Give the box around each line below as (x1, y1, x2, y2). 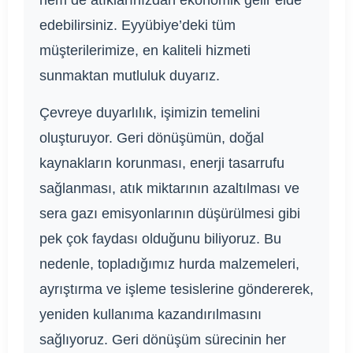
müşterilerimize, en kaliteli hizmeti (39, 43, 251, 59)
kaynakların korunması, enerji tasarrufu (39, 155, 284, 172)
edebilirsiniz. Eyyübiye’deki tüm (39, 17, 236, 34)
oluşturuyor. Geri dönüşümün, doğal (39, 130, 264, 147)
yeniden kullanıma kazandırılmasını (39, 307, 262, 323)
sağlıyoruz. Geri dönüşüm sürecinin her (39, 332, 286, 348)
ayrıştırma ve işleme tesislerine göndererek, (39, 281, 314, 298)
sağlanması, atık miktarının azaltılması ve (39, 180, 299, 197)
